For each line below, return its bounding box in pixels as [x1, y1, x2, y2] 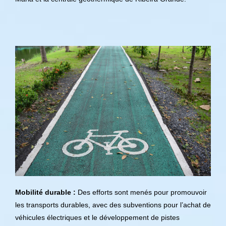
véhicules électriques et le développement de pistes [15, 213, 180, 221]
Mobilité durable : [15, 188, 76, 196]
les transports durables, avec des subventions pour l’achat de [15, 201, 211, 209]
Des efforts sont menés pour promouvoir [76, 188, 207, 196]
